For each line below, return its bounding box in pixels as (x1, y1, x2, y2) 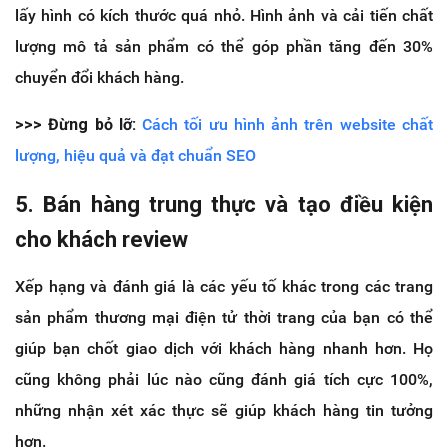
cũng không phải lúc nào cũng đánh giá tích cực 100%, (15, 370, 433, 390)
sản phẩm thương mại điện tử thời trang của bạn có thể (15, 308, 433, 328)
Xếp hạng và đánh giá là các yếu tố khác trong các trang (15, 277, 433, 297)
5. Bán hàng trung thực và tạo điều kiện (15, 192, 433, 218)
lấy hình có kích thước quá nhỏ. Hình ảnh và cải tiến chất (15, 6, 433, 26)
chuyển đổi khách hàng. (15, 68, 184, 88)
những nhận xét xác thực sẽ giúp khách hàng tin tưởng (15, 401, 433, 421)
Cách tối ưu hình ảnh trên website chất (142, 115, 434, 135)
